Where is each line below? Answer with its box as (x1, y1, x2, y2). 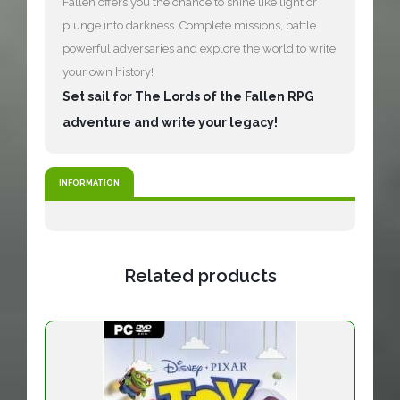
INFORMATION (59, 178, 120, 188)
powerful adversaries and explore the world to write (62, 42, 336, 56)
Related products (123, 265, 277, 287)
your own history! (62, 65, 154, 79)
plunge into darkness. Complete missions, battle (62, 19, 316, 33)
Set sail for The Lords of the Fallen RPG (62, 89, 314, 104)
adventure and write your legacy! (62, 115, 278, 130)
